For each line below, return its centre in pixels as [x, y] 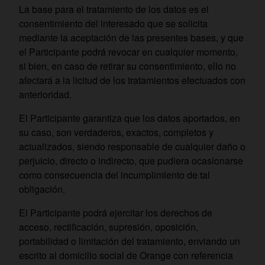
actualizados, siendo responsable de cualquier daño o [132, 146]
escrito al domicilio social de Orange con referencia [126, 255]
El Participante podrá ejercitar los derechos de [116, 213]
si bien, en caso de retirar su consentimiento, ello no [127, 66]
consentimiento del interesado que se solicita [113, 23]
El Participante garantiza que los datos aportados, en [130, 118]
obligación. [42, 189]
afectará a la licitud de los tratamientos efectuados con [132, 80]
